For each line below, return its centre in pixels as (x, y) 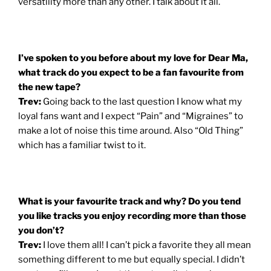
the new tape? (49, 87)
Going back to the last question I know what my (142, 101)
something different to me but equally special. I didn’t (132, 259)
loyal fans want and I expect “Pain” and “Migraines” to (131, 116)
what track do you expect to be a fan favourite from (131, 72)
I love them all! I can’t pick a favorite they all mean (147, 245)
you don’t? (41, 230)
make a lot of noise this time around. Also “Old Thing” (131, 130)
